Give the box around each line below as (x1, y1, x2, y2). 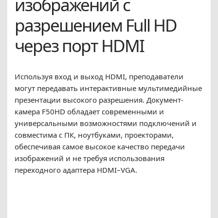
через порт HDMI (15, 34, 144, 57)
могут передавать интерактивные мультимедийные (15, 83, 202, 93)
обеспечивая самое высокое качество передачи (15, 141, 185, 151)
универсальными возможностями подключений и (15, 118, 197, 128)
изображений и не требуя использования (15, 153, 164, 163)
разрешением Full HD (15, 13, 177, 36)
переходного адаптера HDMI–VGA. (15, 164, 137, 175)
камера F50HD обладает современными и (15, 106, 164, 116)
